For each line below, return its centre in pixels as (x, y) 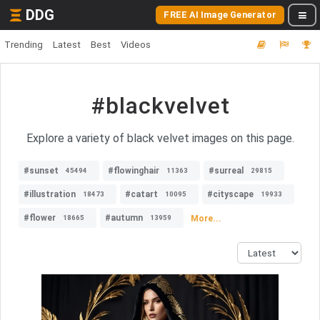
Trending (24, 45)
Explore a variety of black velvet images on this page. (160, 138)
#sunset (41, 171)
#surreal (226, 171)
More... (206, 218)
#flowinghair (134, 171)
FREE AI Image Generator (220, 15)
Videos (136, 45)
